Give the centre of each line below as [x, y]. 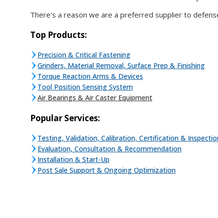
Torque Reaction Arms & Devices [90, 76]
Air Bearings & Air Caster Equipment [95, 97]
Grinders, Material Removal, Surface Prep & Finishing [121, 65]
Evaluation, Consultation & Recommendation [109, 148]
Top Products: [59, 35]
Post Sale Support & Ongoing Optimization [107, 170]
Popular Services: [65, 118]
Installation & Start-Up [73, 159]
